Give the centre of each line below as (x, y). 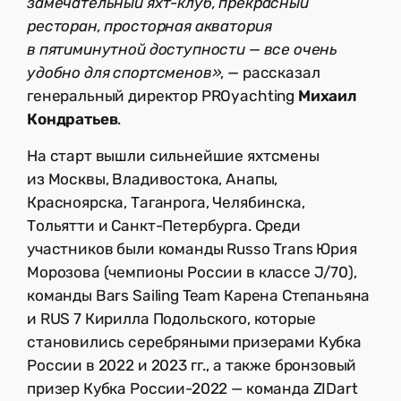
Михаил (327, 96)
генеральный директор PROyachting (162, 96)
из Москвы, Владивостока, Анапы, (153, 179)
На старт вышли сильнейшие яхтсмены (173, 156)
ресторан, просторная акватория (149, 26)
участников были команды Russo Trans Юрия (192, 249)
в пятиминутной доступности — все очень (183, 50)
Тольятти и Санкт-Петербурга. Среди (164, 226)
